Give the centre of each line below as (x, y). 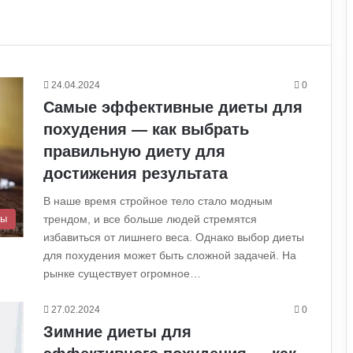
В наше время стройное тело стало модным (158, 201)
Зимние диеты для (117, 332)
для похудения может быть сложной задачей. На (170, 256)
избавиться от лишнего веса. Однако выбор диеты (174, 238)
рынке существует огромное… (122, 274)
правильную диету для (134, 152)
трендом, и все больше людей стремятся (150, 219)
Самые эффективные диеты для (173, 108)
